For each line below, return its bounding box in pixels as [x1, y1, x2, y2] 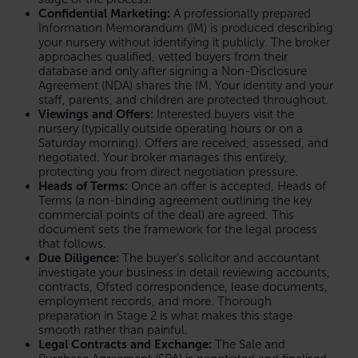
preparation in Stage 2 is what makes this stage [38, 308, 292, 323]
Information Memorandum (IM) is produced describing [38, 20, 333, 35]
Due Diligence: [38, 250, 119, 265]
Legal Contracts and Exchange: [38, 336, 212, 352]
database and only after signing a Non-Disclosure [38, 63, 307, 78]
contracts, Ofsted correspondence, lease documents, [38, 279, 328, 294]
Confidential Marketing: [38, 6, 173, 21]
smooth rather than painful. [38, 322, 188, 337]
